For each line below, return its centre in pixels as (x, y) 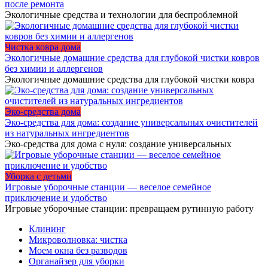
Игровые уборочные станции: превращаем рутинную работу (129, 209)
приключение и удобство (56, 198)
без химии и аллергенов (54, 69)
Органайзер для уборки (77, 261)
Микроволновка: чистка (78, 240)
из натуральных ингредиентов (67, 133)
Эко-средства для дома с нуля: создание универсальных (118, 144)
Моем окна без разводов (78, 251)
